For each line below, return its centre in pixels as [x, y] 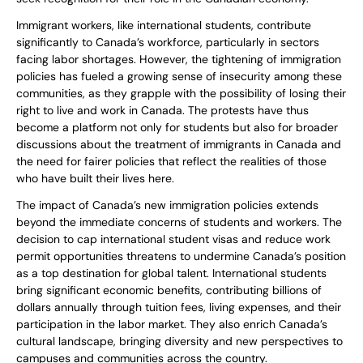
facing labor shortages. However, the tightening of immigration [179, 60]
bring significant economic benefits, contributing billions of [169, 290]
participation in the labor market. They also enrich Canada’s [172, 325]
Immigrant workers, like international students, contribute [164, 26]
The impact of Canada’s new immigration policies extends [167, 205]
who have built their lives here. [95, 179]
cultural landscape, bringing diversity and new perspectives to [179, 342]
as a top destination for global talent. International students [171, 273]
